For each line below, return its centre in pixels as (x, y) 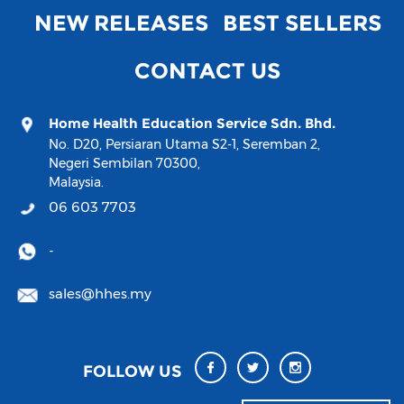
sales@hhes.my (100, 293)
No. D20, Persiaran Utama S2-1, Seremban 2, (184, 144)
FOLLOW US (132, 372)
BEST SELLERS (302, 23)
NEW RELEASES (121, 23)
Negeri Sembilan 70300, (124, 163)
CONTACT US (207, 70)
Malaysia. (76, 182)
